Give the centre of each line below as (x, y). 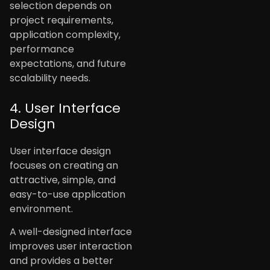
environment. (41, 209)
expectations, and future (68, 63)
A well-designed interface (71, 232)
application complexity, (65, 34)
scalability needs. (50, 78)
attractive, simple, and (63, 180)
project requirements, (61, 20)
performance (42, 49)
